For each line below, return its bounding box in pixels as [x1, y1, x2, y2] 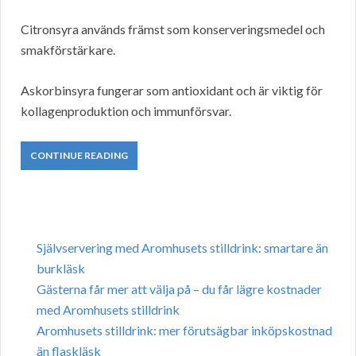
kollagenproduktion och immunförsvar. [21, 103, 231, 119]
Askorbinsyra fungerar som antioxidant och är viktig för [21, 83, 323, 99]
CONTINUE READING [30, 149, 128, 162]
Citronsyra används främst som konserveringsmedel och [21, 21, 325, 37]
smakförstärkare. [21, 42, 115, 58]
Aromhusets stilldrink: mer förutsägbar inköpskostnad [37, 323, 332, 339]
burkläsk [37, 261, 85, 277]
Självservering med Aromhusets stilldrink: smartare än [37, 240, 328, 256]
